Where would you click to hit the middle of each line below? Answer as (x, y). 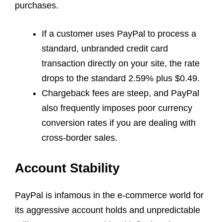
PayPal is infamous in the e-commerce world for (109, 195)
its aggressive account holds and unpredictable (108, 210)
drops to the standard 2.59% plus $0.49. (121, 78)
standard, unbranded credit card (105, 48)
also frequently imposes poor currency (117, 108)
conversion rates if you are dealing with (119, 123)
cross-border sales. (80, 138)
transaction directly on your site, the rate (121, 63)
